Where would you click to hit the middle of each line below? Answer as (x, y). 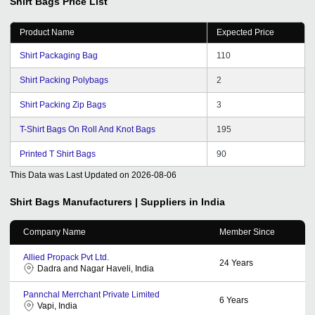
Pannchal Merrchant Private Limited (91, 294)
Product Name (47, 32)
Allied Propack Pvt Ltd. (66, 257)
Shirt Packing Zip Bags (63, 104)
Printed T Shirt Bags (58, 154)
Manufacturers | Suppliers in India (144, 201)
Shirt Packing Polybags (64, 80)
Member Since (247, 232)
